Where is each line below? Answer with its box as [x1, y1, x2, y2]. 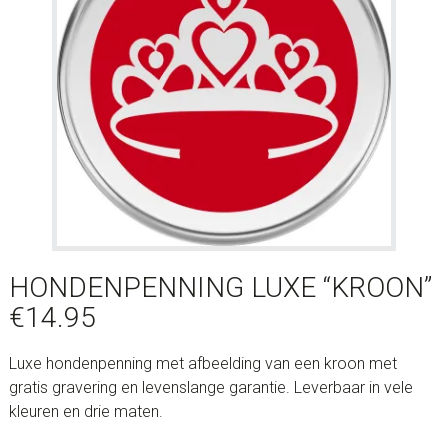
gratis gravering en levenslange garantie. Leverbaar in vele [8, 377, 413, 397]
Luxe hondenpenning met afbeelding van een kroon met [8, 353, 397, 373]
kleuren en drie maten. [8, 401, 163, 421]
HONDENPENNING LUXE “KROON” [8, 270, 432, 304]
